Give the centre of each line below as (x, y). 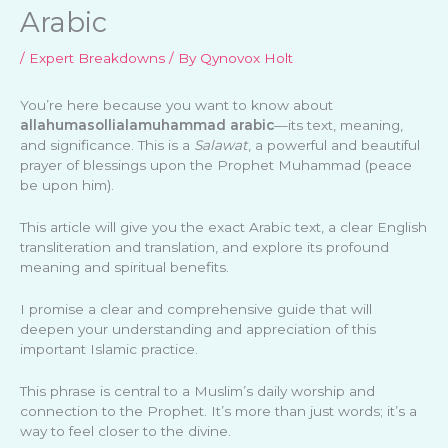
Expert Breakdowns (97, 58)
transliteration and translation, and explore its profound (204, 247)
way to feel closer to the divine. (125, 431)
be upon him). (67, 185)
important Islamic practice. (109, 349)
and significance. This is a (107, 145)
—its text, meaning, (338, 125)
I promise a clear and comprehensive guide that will (196, 309)
